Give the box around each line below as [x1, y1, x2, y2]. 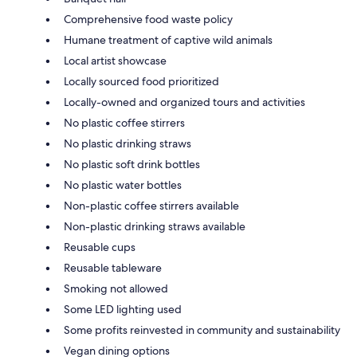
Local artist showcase [64, 53, 167, 69]
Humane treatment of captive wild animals [64, 33, 273, 48]
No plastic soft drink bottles [64, 157, 200, 172]
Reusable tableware [64, 261, 162, 276]
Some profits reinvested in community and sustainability [64, 323, 340, 338]
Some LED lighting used [64, 302, 182, 317]
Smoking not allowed [64, 281, 168, 296]
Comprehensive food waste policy [64, 12, 233, 27]
